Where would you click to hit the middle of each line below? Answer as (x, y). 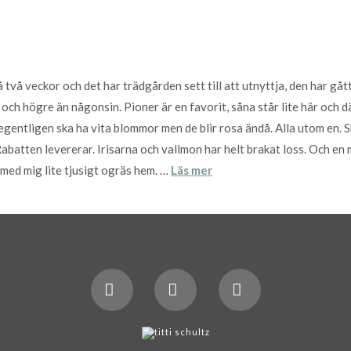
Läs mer (192, 170)
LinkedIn (206, 331)
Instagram (275, 331)
